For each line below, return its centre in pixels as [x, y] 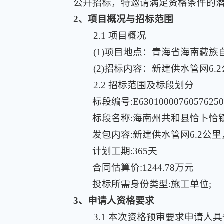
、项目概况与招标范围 [126, 19]
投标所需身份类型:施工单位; [152, 184]
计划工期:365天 [125, 151]
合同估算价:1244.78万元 [143, 168]
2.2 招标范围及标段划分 [144, 85]
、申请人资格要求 [116, 201]
